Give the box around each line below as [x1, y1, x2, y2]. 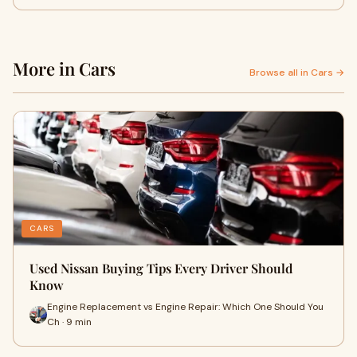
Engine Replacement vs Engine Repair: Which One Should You [47, 300, 324, 313]
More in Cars [13, 57, 116, 80]
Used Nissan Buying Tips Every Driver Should [29, 260, 292, 277]
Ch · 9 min [47, 316, 92, 328]
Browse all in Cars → [249, 66, 344, 79]
